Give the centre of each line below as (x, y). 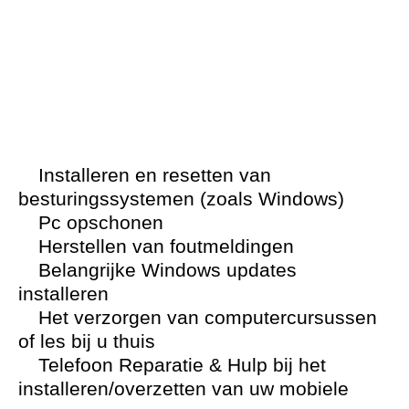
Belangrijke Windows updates (165, 269)
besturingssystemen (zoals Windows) (181, 198)
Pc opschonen (98, 222)
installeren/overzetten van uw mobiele (184, 388)
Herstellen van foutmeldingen (163, 246)
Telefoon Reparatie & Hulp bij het (179, 364)
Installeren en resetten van (152, 174)
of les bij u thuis (87, 341)
